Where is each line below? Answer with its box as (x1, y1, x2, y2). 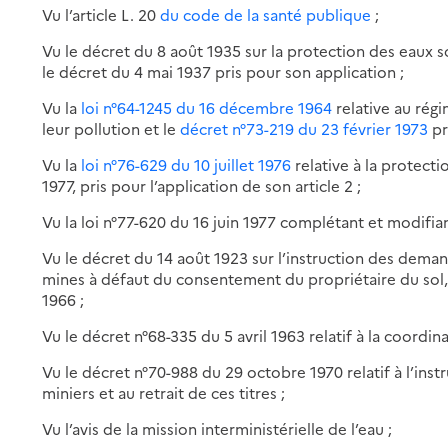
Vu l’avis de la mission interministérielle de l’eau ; (42, 417, 393, 439)
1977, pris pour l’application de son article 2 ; (42, 174, 362, 196)
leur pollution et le (42, 117, 181, 139)
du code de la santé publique (160, 3, 372, 25)
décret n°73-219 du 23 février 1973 (180, 117, 429, 139)
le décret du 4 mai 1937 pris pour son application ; (42, 60, 405, 82)
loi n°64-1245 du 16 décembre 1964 (81, 96, 333, 118)
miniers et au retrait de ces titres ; (42, 381, 286, 403)
